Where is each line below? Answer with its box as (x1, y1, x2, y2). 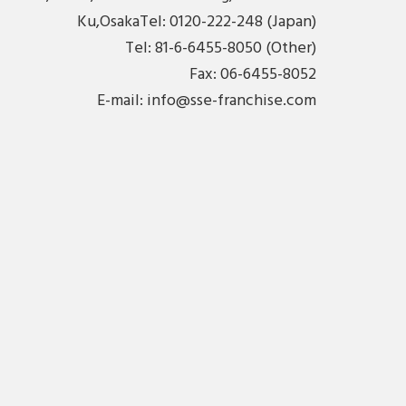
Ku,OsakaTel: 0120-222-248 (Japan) (76, 8, 316, 35)
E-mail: (96, 87, 147, 114)
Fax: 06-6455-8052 (188, 61, 316, 88)
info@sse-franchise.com (146, 87, 316, 114)
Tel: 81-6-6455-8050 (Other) (124, 34, 316, 62)
